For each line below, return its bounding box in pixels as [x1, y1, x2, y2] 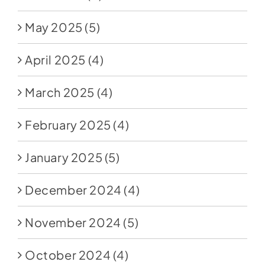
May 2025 [24, 20, 83, 35]
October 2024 [24, 247, 111, 263]
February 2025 [24, 117, 111, 132]
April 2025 [24, 52, 86, 67]
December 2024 [24, 182, 122, 198]
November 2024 [24, 215, 121, 230]
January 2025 [24, 150, 103, 165]
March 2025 [24, 85, 95, 100]
